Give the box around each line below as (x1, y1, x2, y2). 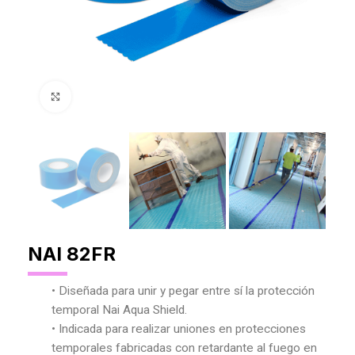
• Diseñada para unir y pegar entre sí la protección (52, 284, 315, 298)
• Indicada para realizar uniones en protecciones (52, 322, 306, 336)
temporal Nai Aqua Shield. (52, 303, 187, 317)
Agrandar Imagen (71, 90, 157, 103)
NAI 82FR (28, 242, 116, 265)
